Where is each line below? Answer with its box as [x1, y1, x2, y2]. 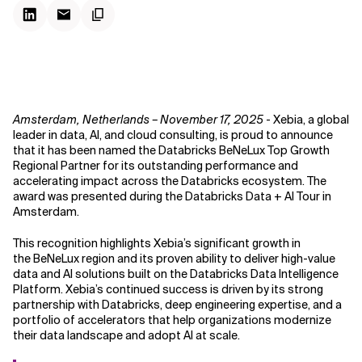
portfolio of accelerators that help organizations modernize [13, 313, 331, 327]
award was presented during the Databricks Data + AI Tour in [13, 189, 331, 204]
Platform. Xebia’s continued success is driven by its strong [13, 282, 323, 297]
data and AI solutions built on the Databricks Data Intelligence [13, 267, 339, 281]
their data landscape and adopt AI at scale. [13, 328, 242, 343]
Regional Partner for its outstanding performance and [13, 158, 298, 173]
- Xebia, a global [263, 112, 349, 127]
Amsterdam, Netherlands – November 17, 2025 [13, 112, 263, 127]
